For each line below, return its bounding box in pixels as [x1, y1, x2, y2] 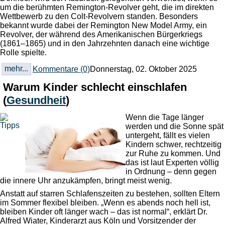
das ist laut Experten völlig [126, 158, 219, 167]
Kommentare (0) [32, 64, 90, 73]
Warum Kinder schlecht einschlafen [3, 81, 187, 94]
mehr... [4, 64, 28, 73]
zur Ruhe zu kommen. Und [126, 149, 220, 158]
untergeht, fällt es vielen [126, 131, 210, 140]
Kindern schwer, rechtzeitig [126, 140, 221, 149]
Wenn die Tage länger [126, 113, 204, 122]
